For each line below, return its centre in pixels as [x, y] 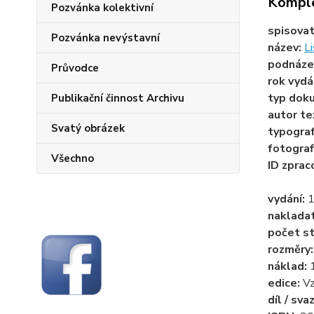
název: [286, 48]
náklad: [288, 266]
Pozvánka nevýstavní [105, 38]
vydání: [287, 199]
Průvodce [75, 68]
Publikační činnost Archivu [118, 98]
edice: [285, 283]
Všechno [73, 158]
